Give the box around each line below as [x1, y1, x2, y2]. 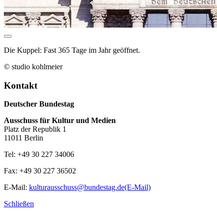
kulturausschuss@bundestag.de [29, 183, 124, 192]
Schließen [4, 200, 34, 208]
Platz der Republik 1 [4, 125, 66, 134]
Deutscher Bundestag [4, 100, 74, 108]
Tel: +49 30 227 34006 [4, 150, 74, 159]
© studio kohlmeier [4, 62, 62, 71]
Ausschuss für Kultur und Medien [4, 116, 116, 125]
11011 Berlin [4, 134, 43, 142]
